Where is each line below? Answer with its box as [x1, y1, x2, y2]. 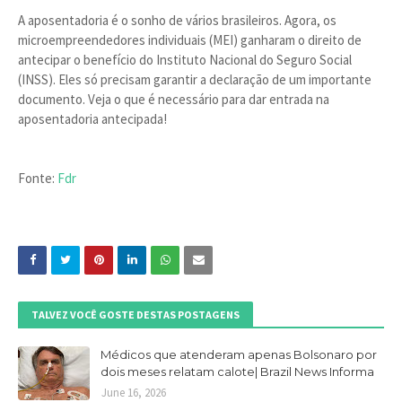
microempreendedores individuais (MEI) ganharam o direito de [18, 31, 362, 48]
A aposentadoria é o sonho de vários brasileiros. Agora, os [18, 12, 336, 29]
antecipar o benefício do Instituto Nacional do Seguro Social [18, 51, 352, 68]
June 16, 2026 [101, 385, 166, 400]
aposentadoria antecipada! [18, 110, 170, 127]
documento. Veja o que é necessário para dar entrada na [18, 91, 329, 108]
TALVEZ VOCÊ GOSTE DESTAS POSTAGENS [31, 308, 240, 321]
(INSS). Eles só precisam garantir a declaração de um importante [18, 71, 371, 88]
